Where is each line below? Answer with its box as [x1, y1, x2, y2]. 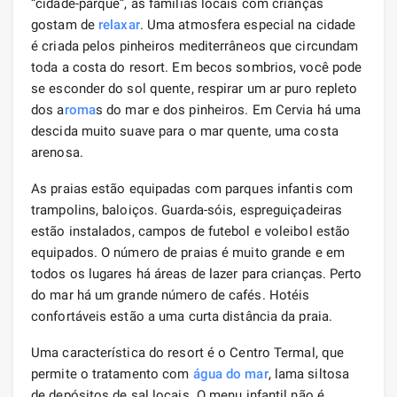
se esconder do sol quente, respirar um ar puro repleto [31, 80, 358, 97]
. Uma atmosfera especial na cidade [139, 16, 356, 33]
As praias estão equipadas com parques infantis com [31, 180, 354, 197]
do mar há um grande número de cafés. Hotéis [31, 286, 310, 303]
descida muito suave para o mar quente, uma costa [31, 122, 339, 139]
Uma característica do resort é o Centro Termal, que [31, 344, 345, 361]
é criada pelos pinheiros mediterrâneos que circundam [31, 37, 359, 54]
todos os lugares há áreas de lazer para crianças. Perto [31, 265, 362, 282]
